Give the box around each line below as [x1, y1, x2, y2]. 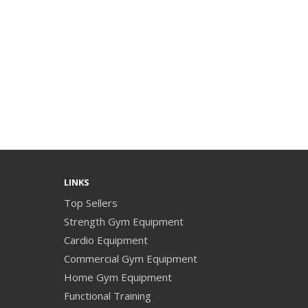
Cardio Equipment [64, 233, 148, 247]
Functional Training [64, 289, 152, 302]
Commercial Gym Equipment [64, 252, 198, 265]
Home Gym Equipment [64, 270, 173, 284]
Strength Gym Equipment [64, 214, 184, 228]
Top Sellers [64, 196, 118, 210]
